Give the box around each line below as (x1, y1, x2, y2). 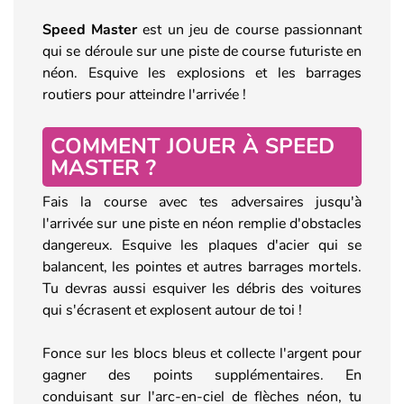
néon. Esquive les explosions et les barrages (42, 62, 362, 83)
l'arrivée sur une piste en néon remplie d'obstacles (42, 213, 362, 234)
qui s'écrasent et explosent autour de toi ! (42, 299, 302, 320)
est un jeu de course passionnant (137, 19, 362, 40)
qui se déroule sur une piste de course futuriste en (42, 41, 362, 61)
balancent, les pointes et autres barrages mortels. (42, 256, 362, 277)
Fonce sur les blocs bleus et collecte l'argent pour (42, 343, 362, 363)
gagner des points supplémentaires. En (42, 364, 362, 385)
